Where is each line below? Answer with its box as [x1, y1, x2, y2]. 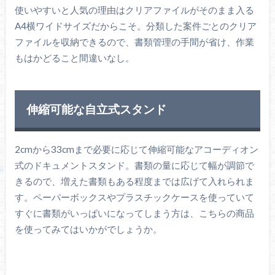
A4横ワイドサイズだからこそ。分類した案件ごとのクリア [14, 20, 257, 31]
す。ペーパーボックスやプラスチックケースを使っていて [14, 192, 254, 203]
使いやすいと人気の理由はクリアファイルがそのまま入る [14, 4, 254, 15]
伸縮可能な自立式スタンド [26, 101, 166, 116]
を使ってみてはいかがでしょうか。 [14, 223, 162, 235]
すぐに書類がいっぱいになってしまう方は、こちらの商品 [14, 207, 254, 219]
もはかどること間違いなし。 [14, 52, 134, 63]
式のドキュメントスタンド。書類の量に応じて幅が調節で [14, 160, 254, 171]
